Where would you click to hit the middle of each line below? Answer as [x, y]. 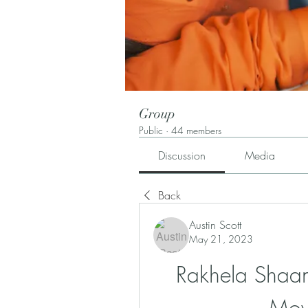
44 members [196, 130]
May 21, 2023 [221, 239]
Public [151, 130]
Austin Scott [215, 225]
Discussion [182, 155]
